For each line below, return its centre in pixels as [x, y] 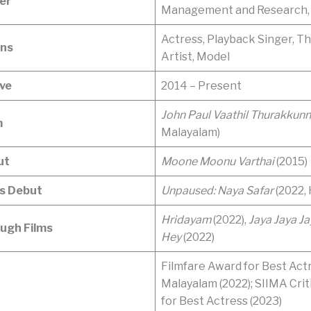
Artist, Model [195, 56]
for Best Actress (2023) [221, 301]
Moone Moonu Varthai [218, 161]
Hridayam [186, 219]
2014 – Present [201, 85]
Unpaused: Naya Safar [217, 190]
